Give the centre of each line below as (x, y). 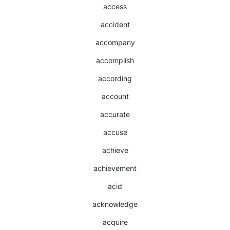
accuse (115, 132)
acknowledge (115, 204)
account (115, 96)
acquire (115, 222)
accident (115, 24)
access (115, 6)
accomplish (115, 60)
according (115, 78)
